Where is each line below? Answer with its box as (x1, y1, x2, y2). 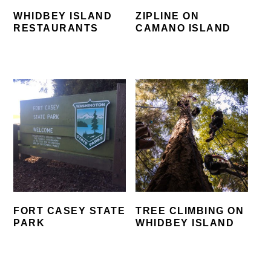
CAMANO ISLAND (135, 22, 231, 33)
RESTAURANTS (13, 22, 99, 33)
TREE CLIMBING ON (135, 205, 244, 216)
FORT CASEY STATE (13, 205, 126, 216)
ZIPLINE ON (135, 10, 200, 21)
